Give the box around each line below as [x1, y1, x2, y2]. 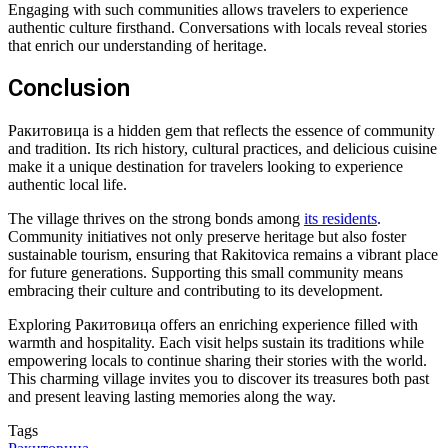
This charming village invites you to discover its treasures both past [8, 370, 429, 388]
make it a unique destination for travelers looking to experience [8, 158, 403, 176]
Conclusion [8, 74, 130, 103]
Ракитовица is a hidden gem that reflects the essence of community [8, 122, 435, 140]
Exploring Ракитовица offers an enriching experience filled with [8, 316, 418, 334]
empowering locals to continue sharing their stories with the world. [8, 352, 427, 370]
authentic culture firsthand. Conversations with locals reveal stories [8, 18, 427, 36]
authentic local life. [8, 176, 127, 194]
